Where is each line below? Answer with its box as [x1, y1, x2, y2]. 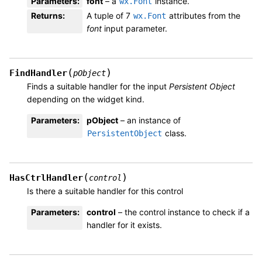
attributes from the [167, 10, 240, 20]
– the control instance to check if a [116, 206, 250, 217]
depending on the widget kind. [27, 94, 144, 104]
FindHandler [9, 67, 67, 78]
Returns [31, 10, 63, 20]
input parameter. [102, 23, 167, 33]
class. [163, 127, 187, 138]
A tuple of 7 [87, 10, 133, 20]
